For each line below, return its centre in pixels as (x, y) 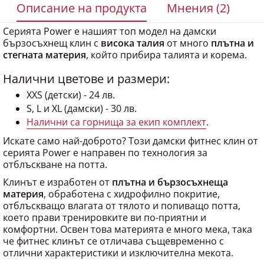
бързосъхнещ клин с (52, 34)
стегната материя (44, 46)
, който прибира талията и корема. (166, 46)
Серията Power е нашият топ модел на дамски (110, 22)
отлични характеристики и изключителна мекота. (118, 244)
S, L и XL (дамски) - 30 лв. (82, 100)
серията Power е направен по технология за (105, 144)
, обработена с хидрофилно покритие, (132, 185)
